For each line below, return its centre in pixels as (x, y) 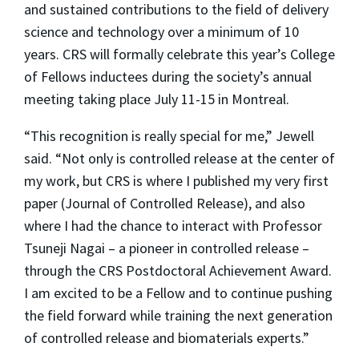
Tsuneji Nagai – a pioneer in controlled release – (167, 248)
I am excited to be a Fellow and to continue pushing (178, 293)
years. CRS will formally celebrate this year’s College (179, 54)
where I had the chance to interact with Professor (173, 226)
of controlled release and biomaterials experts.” (167, 338)
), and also (274, 204)
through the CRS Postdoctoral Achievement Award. (178, 271)
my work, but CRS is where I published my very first (176, 181)
